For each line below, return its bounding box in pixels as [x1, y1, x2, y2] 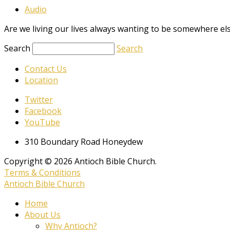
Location [25, 74, 58, 86]
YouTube [25, 117, 60, 128]
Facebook [25, 105, 62, 117]
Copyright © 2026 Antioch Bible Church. [4, 156, 157, 167]
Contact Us [25, 63, 67, 75]
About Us [25, 209, 61, 221]
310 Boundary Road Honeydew [25, 136, 143, 148]
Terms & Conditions [4, 167, 81, 179]
